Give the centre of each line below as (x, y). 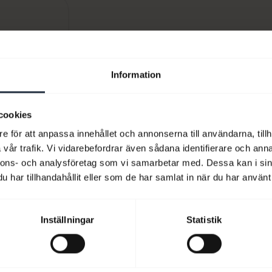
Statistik (204, 220)
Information (136, 75)
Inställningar (67, 220)
